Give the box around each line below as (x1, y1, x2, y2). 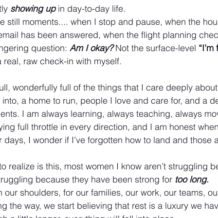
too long (175, 174, 206, 185)
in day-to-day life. (58, 3, 126, 14)
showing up (10, 3, 55, 14)
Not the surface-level (115, 42, 199, 54)
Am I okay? (70, 42, 113, 54)
